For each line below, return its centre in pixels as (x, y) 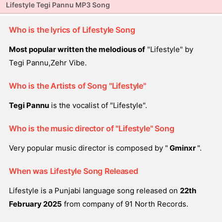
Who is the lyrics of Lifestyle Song (72, 30)
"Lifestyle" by (169, 49)
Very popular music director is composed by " (88, 148)
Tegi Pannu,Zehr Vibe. (48, 63)
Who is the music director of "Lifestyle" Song (92, 128)
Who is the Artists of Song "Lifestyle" (78, 86)
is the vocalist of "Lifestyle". (98, 105)
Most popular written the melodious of (77, 49)
